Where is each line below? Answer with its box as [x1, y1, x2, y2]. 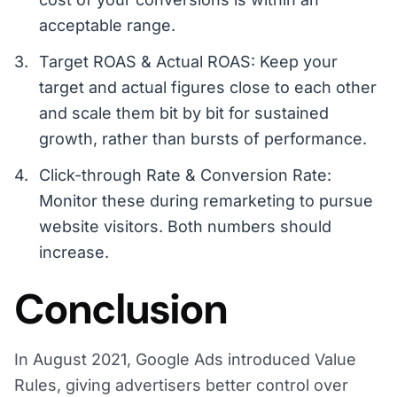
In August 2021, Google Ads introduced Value [14, 350, 356, 370]
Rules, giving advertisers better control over [14, 376, 348, 395]
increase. [39, 243, 109, 262]
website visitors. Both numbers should [39, 217, 331, 237]
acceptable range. [39, 16, 175, 35]
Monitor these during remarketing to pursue [39, 191, 373, 211]
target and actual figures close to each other [39, 78, 377, 97]
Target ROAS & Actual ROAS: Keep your [39, 52, 338, 72]
